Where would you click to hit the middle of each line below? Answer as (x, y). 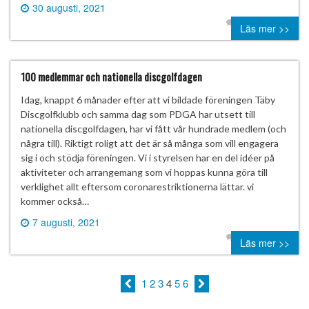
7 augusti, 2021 (66, 222)
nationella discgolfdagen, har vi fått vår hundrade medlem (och (153, 128)
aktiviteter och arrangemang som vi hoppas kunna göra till (144, 172)
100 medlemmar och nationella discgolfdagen (111, 76)
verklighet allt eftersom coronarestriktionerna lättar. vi (137, 186)
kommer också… (55, 201)
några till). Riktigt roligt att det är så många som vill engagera (150, 143)
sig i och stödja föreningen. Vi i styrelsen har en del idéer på (148, 157)
